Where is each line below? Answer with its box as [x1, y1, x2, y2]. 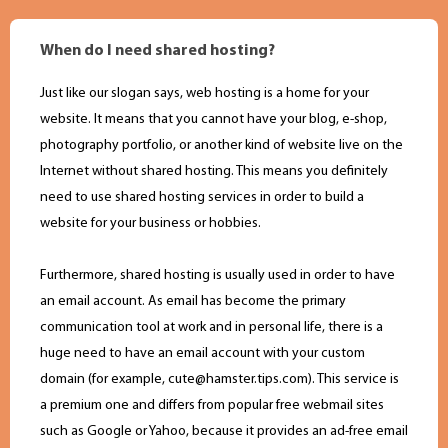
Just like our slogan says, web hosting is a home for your [40, 86, 369, 102]
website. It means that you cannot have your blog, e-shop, [40, 112, 387, 128]
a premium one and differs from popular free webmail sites [40, 398, 384, 414]
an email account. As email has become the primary [40, 294, 346, 310]
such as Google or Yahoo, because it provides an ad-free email [40, 424, 408, 440]
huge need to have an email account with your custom [40, 346, 365, 362]
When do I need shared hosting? [40, 43, 275, 60]
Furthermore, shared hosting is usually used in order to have [40, 268, 395, 284]
